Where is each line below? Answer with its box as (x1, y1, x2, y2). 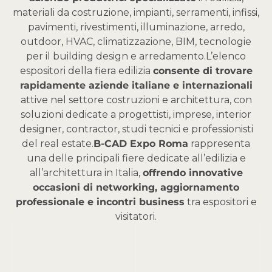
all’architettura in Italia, (29, 167, 143, 179)
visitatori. (115, 211, 157, 223)
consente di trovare (152, 65, 253, 77)
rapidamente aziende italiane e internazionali (19, 80, 253, 92)
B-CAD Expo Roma (93, 138, 188, 150)
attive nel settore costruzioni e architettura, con (20, 94, 252, 106)
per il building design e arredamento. (26, 50, 206, 63)
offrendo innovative (142, 167, 243, 179)
